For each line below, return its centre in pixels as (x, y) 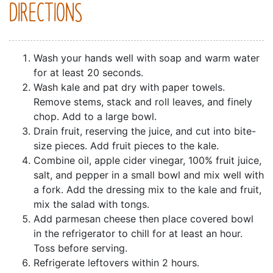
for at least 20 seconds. (88, 73)
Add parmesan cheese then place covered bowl (144, 219)
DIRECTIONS (46, 15)
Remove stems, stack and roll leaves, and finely (143, 102)
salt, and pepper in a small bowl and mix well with (149, 175)
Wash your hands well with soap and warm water (147, 58)
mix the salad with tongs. (91, 204)
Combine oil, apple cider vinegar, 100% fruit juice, (147, 161)
